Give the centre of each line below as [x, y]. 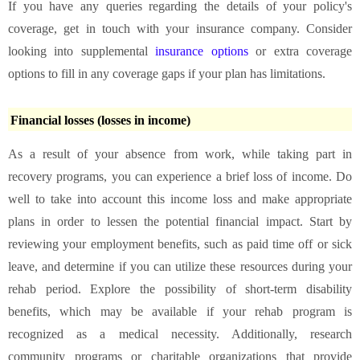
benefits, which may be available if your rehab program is [180, 311]
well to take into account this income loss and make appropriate [180, 198]
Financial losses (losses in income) [102, 120]
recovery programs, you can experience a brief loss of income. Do [180, 176]
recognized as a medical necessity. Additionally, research [180, 333]
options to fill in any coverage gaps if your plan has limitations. [167, 73]
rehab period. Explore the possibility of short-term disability [180, 288]
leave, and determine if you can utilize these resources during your [180, 266]
